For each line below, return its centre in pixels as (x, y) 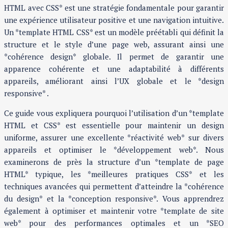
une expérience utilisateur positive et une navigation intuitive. (114, 20)
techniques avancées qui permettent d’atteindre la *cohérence (114, 187)
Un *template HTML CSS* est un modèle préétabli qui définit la (114, 32)
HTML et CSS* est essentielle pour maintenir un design (114, 125)
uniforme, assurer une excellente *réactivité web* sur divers (114, 138)
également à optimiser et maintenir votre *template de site (114, 211)
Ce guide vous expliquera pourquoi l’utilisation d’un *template (114, 113)
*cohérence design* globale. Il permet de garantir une (114, 57)
